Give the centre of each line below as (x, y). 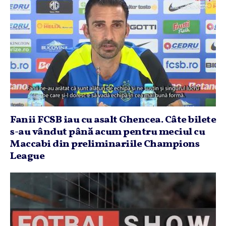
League (27, 156)
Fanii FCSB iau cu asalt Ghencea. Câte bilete (113, 120)
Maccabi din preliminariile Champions (105, 144)
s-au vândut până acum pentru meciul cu (107, 132)
